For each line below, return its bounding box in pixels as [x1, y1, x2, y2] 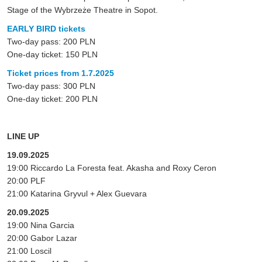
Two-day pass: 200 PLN [7, 36, 95, 46]
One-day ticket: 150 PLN [7, 49, 98, 59]
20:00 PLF [7, 175, 46, 185]
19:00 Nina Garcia [7, 220, 74, 230]
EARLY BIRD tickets [7, 23, 85, 33]
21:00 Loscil [7, 246, 51, 256]
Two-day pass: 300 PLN [7, 81, 95, 91]
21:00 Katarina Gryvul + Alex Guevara [7, 188, 147, 198]
